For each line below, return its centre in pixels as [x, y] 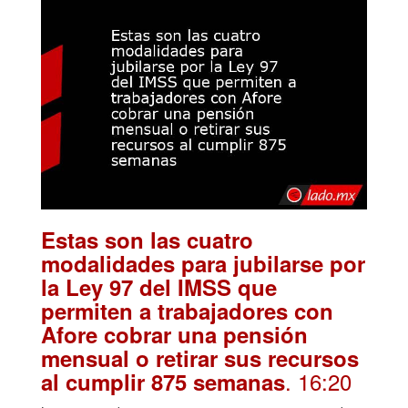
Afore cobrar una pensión [174, 334]
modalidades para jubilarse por [203, 263]
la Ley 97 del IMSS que [159, 286]
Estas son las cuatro [147, 239]
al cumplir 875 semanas [163, 381]
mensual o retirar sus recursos [200, 357]
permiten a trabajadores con [187, 310]
